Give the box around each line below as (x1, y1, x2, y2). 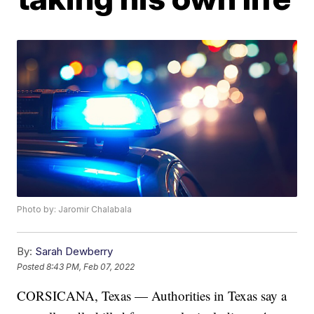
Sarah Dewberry (35, 245, 114, 259)
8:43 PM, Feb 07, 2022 (46, 261, 135, 272)
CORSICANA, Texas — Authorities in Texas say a (17, 287, 287, 305)
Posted (17, 261, 47, 272)
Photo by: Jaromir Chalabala (17, 204, 132, 215)
